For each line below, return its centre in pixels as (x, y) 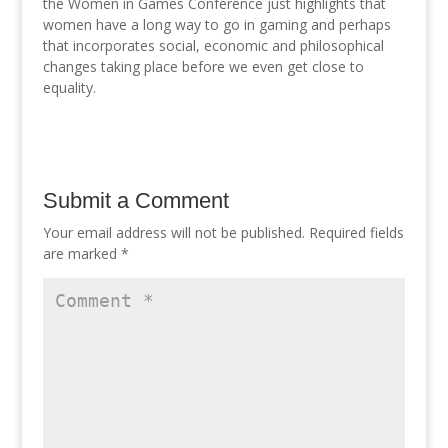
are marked (81, 253)
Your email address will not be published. (173, 232)
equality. (69, 87)
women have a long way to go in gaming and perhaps (216, 24)
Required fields (356, 232)
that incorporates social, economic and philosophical (213, 45)
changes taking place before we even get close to (203, 66)
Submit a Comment (135, 200)
